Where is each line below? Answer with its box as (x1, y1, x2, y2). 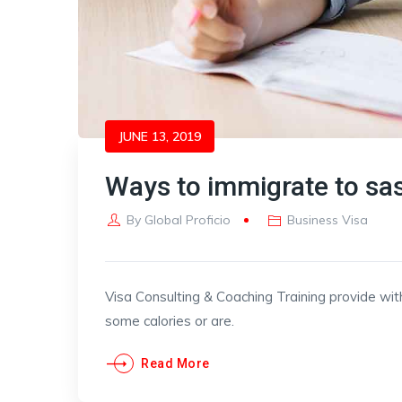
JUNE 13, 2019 (118, 128, 201, 144)
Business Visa (287, 212, 369, 228)
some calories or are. (105, 312, 234, 329)
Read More (141, 356, 210, 371)
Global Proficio (144, 212, 231, 228)
